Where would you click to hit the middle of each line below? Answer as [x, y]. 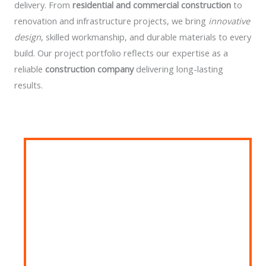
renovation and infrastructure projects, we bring [111, 21]
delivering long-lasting [178, 69]
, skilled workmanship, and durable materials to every [146, 37]
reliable [30, 69]
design [28, 37]
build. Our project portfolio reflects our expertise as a [121, 53]
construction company [89, 69]
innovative [229, 21]
